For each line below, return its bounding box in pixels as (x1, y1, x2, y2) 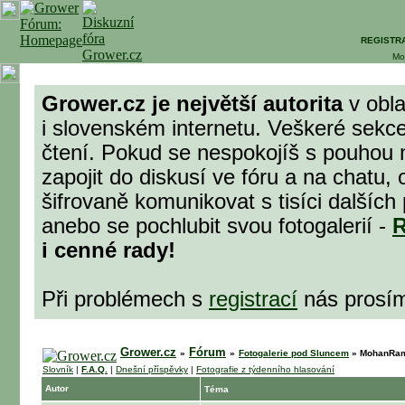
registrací (209, 287, 297, 311)
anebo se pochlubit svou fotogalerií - (42, 214, 392, 238)
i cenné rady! (42, 239, 175, 262)
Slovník (42, 364, 73, 374)
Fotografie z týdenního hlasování (196, 364, 334, 374)
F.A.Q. (81, 364, 108, 374)
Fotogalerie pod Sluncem (239, 348, 349, 358)
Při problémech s (42, 287, 209, 311)
